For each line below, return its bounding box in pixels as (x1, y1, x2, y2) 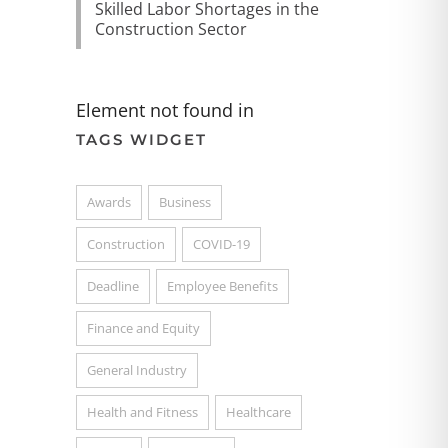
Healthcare (226, 403, 291, 421)
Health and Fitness (87, 403, 198, 421)
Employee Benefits (167, 277, 278, 295)
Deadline (87, 277, 139, 295)
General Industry (87, 361, 187, 379)
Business (159, 193, 211, 211)
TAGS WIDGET (76, 130, 207, 149)
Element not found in (76, 98, 254, 122)
